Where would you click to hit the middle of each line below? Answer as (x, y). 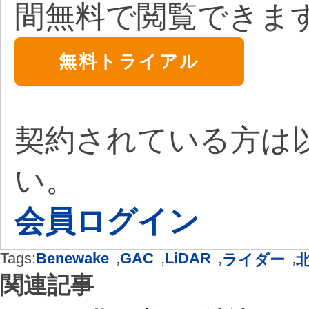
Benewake (72, 258)
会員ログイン (107, 221)
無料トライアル (129, 61)
